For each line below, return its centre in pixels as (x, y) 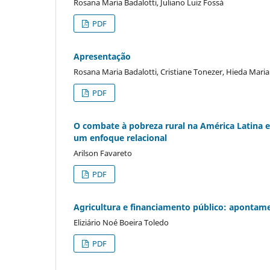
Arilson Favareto (103, 153)
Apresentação (102, 56)
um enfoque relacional (120, 137)
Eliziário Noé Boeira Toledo (121, 222)
